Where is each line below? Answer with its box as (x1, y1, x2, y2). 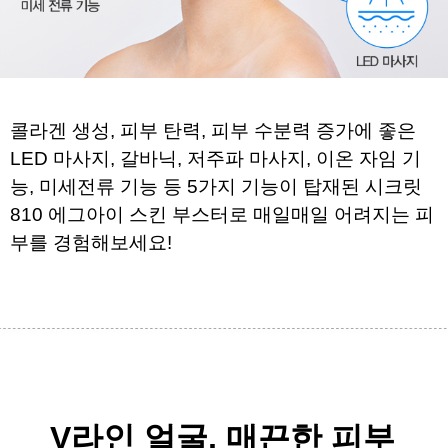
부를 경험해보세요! (10, 231, 172, 253)
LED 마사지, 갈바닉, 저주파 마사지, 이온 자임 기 (10, 147, 421, 169)
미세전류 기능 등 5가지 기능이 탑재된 (39, 175, 365, 197)
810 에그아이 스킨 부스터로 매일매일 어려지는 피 (10, 203, 434, 225)
